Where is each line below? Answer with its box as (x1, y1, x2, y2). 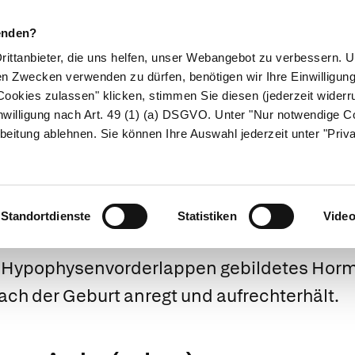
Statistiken (177, 209, 237, 223)
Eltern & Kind (199, 97, 285, 116)
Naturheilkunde (80, 97, 185, 116)
